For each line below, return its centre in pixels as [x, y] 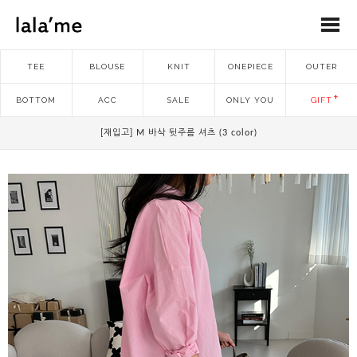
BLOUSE [108, 67]
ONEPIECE [250, 67]
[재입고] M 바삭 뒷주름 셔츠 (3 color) [178, 133]
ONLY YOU [251, 100]
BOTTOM [36, 100]
